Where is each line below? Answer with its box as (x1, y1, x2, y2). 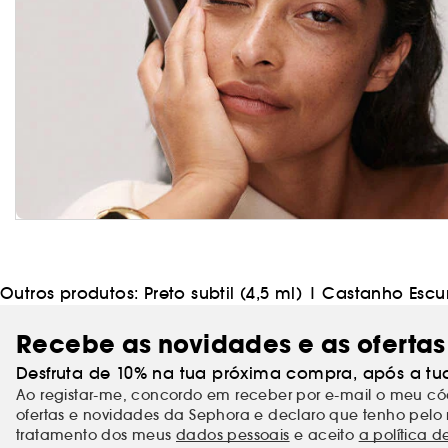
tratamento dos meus (16, 425, 176, 444)
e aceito (289, 425, 359, 444)
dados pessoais (176, 425, 290, 444)
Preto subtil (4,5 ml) (143, 282, 303, 303)
